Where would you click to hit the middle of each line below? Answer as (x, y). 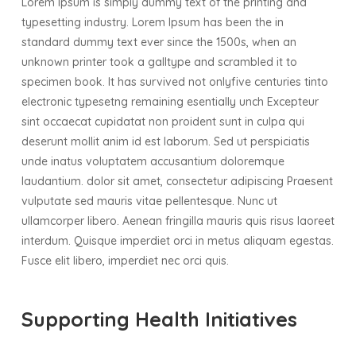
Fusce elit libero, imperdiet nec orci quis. (125, 261)
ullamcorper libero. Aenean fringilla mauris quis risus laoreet (178, 221)
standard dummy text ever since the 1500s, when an (159, 42)
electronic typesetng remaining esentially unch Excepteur (170, 102)
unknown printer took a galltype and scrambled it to (159, 62)
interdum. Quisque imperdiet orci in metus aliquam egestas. (178, 241)
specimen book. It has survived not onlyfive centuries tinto (175, 82)
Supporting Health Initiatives (159, 319)
